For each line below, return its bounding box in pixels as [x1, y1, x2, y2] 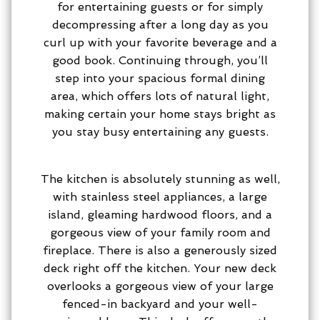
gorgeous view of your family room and [49, 225, 271, 239]
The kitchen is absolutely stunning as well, [40, 171, 280, 186]
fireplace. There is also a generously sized [43, 243, 277, 257]
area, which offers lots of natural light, [51, 89, 269, 103]
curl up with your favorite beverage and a [43, 35, 277, 49]
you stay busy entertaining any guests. [51, 124, 269, 139]
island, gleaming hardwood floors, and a [48, 207, 272, 221]
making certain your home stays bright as [44, 106, 276, 121]
